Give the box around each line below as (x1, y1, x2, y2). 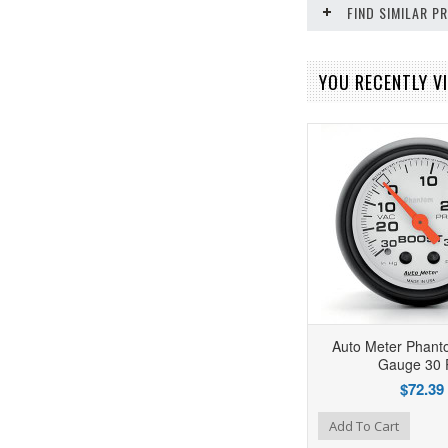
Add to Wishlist (181, 415, 261, 432)
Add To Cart (329, 417, 399, 435)
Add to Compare (217, 415, 306, 432)
